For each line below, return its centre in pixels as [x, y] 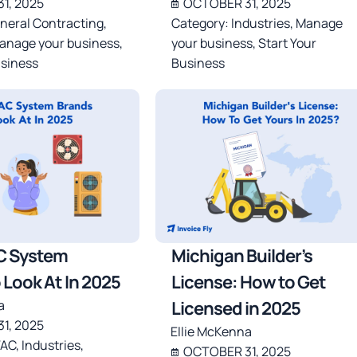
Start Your [287, 43]
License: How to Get [248, 282]
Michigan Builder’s [241, 256]
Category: [201, 24]
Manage [319, 24]
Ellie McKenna [211, 332]
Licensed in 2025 [235, 309]
